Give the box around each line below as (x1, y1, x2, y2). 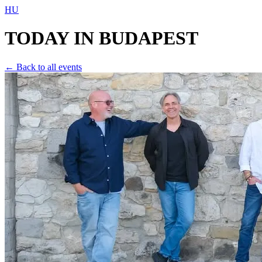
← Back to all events (5, 61, 82, 72)
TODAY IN (5, 27, 94, 49)
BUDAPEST (99, 27, 198, 49)
